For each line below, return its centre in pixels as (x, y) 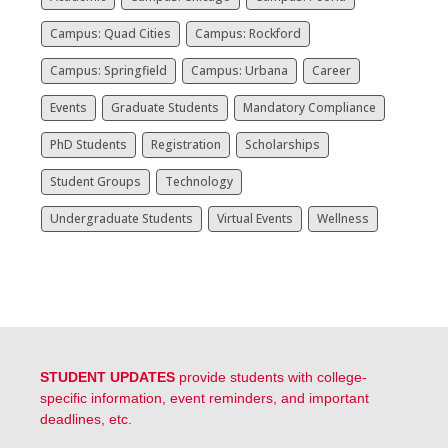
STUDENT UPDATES (107, 376)
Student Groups (95, 181)
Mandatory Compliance (309, 107)
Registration (186, 144)
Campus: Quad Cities (110, 33)
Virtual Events (255, 218)
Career (331, 70)
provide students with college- (271, 376)
